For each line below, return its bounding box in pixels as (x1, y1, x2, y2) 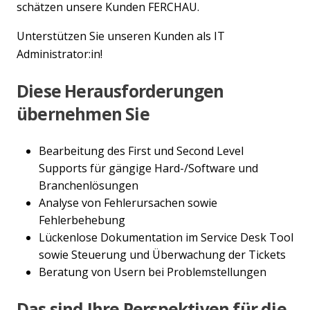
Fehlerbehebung (39, 212, 125, 228)
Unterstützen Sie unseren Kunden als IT (17, 28, 225, 44)
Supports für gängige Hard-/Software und (39, 160, 258, 176)
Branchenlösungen (39, 177, 138, 193)
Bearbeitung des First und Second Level (39, 143, 244, 158)
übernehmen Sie (17, 102, 149, 126)
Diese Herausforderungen (17, 80, 224, 103)
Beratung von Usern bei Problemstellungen (39, 264, 266, 280)
